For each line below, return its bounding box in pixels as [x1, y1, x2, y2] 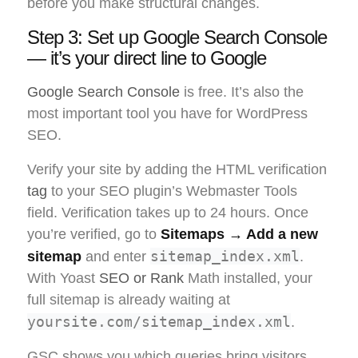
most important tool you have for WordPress [27, 105, 308, 122]
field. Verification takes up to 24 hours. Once [27, 205, 308, 221]
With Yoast [27, 270, 99, 287]
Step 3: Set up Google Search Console [27, 26, 328, 49]
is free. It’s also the [180, 84, 304, 101]
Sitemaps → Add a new [161, 226, 318, 243]
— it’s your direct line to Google [27, 47, 267, 70]
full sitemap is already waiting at [27, 292, 230, 308]
